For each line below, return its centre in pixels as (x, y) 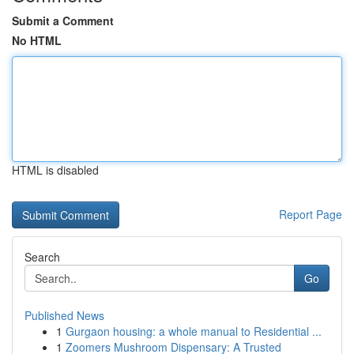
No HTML (37, 40)
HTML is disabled (55, 170)
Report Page (311, 214)
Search (42, 257)
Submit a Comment (63, 21)
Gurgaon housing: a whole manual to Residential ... (194, 331)
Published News (64, 315)
